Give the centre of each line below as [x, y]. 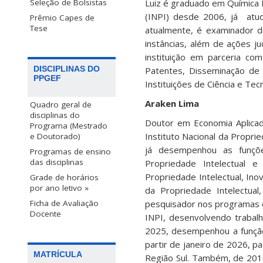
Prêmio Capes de [62, 18]
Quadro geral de [61, 105]
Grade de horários [64, 178]
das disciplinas [57, 162]
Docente [45, 214]
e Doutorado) [55, 136]
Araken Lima [172, 103]
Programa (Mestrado [69, 126]
